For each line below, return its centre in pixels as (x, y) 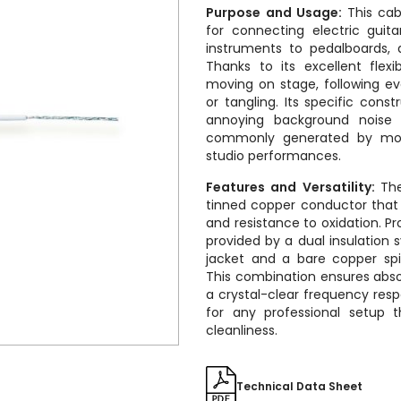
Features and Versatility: (293, 187)
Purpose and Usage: (277, 13)
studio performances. (274, 156)
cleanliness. (242, 330)
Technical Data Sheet (300, 386)
